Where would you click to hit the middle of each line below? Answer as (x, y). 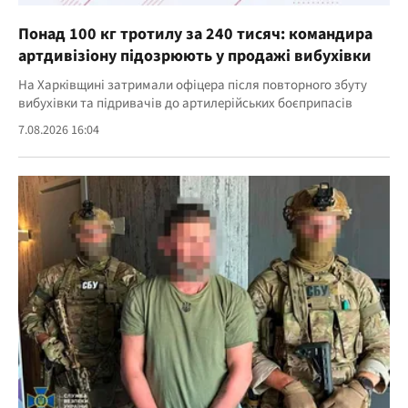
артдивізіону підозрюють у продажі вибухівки (195, 56)
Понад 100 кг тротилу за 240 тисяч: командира (195, 34)
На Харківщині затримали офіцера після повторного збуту (193, 85)
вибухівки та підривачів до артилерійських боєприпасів (185, 103)
